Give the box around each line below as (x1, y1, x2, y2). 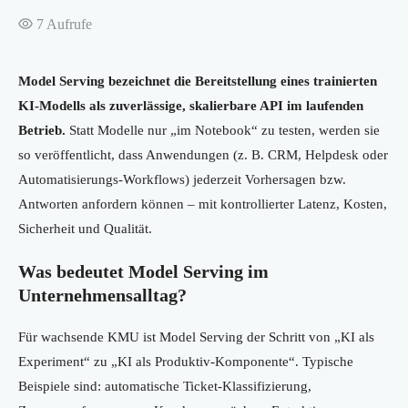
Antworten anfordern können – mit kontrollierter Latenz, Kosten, (18, 197, 387, 212)
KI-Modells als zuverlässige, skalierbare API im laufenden (18, 98, 363, 114)
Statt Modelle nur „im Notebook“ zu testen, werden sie (66, 123, 380, 138)
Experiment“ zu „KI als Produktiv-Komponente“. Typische (18, 354, 353, 370)
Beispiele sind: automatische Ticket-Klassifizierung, (18, 379, 311, 394)
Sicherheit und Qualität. (18, 221, 152, 237)
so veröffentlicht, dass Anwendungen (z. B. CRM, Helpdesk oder (18, 148, 388, 163)
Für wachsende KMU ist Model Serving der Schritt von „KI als (18, 330, 374, 345)
